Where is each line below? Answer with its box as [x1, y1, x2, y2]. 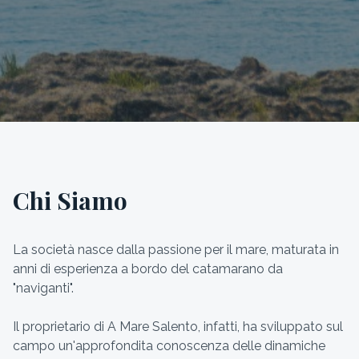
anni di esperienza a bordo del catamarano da [13, 261, 283, 276]
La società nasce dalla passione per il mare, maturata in [13, 242, 339, 257]
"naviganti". [13, 280, 74, 296]
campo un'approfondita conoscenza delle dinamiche [13, 338, 325, 353]
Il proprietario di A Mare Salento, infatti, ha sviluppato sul [13, 319, 343, 334]
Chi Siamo [13, 184, 127, 216]
